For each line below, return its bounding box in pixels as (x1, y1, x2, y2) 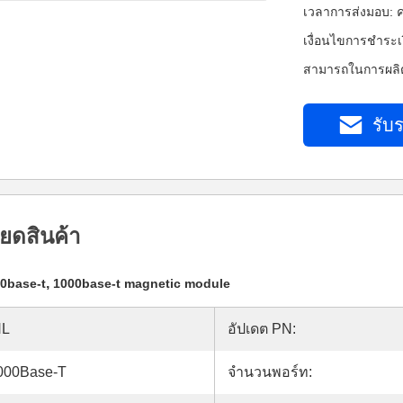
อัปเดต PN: (228, 321, 296, 336)
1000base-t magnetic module (53, 276, 230, 291)
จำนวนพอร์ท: (228, 364, 312, 380)
